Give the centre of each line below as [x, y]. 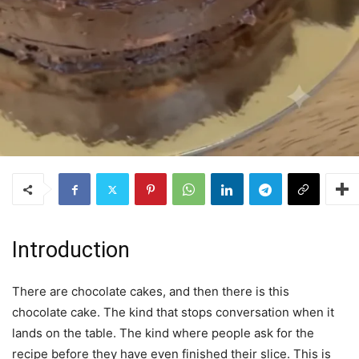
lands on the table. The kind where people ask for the [163, 333]
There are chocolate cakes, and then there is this [151, 292]
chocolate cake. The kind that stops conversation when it [173, 313]
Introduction [71, 250]
